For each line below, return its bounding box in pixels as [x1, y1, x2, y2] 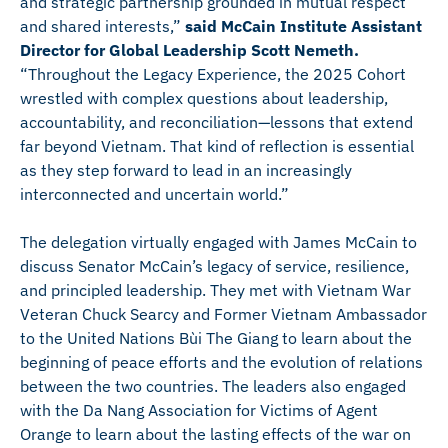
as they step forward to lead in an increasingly [20, 160, 352, 180]
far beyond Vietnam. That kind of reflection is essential [20, 136, 414, 156]
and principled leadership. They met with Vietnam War [20, 280, 411, 300]
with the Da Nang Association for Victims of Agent [20, 400, 378, 420]
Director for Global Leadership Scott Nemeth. [20, 40, 359, 60]
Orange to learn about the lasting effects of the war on [20, 424, 411, 444]
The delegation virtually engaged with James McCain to [20, 232, 417, 252]
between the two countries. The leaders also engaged [20, 376, 406, 396]
